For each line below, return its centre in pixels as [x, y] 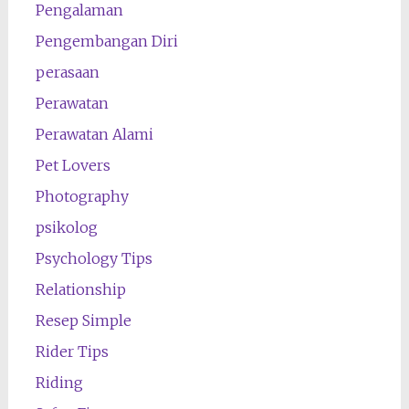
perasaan [67, 72]
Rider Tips [72, 351]
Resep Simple [83, 320]
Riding [59, 382]
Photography [82, 196]
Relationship [80, 289]
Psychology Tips [94, 258]
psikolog [66, 227]
